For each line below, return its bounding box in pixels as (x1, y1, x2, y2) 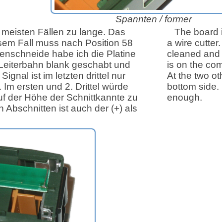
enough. (167, 92, 202, 103)
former (164, 14, 192, 24)
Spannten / (115, 14, 165, 24)
